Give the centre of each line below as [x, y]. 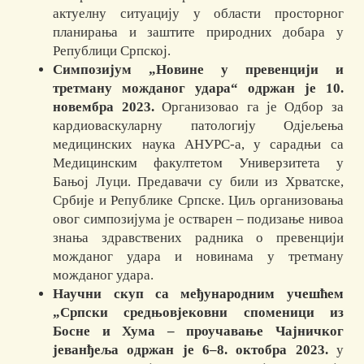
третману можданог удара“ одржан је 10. [198, 89]
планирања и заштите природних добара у [198, 32]
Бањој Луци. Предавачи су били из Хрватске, [198, 182]
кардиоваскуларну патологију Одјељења [198, 126]
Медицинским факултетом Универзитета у [198, 163]
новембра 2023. [104, 107]
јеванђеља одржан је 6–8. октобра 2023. [191, 350]
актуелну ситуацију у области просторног [198, 14]
